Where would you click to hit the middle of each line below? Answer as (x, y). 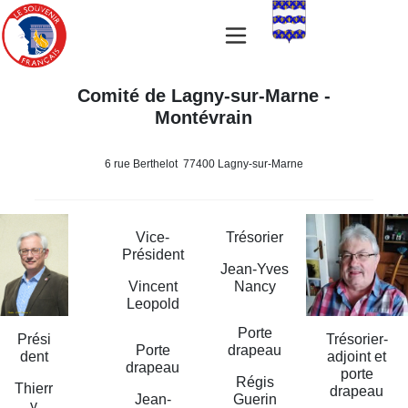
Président (153, 255)
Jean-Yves (255, 269)
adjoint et (357, 357)
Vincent (153, 286)
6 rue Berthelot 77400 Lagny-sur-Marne (204, 164)
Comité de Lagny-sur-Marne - (204, 96)
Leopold (153, 304)
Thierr (34, 388)
